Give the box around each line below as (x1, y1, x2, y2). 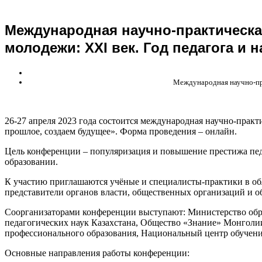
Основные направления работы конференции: (5, 248, 189, 258)
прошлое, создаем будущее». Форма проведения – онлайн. (5, 126, 237, 137)
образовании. (5, 157, 58, 167)
